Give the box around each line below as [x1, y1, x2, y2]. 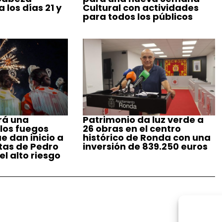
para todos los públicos [83, 10, 193, 23]
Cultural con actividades [83, 1, 199, 14]
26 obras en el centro [83, 122, 181, 135]
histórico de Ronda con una [83, 131, 211, 144]
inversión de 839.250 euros [83, 140, 208, 153]
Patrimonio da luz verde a [83, 113, 204, 126]
